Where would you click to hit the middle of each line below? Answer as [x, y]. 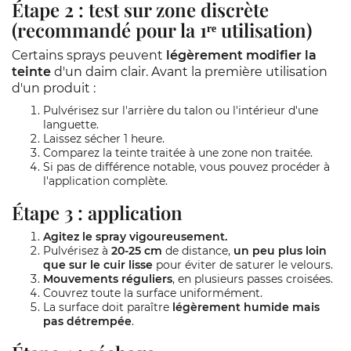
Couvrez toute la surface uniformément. [153, 293]
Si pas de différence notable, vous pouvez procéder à [186, 167]
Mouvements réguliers [108, 279]
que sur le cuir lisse [98, 265]
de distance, [198, 251]
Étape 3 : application [97, 212]
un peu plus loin [280, 251]
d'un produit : [54, 88]
